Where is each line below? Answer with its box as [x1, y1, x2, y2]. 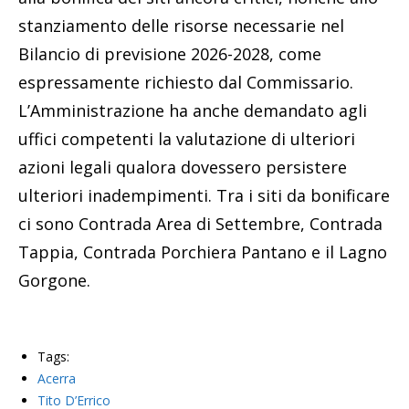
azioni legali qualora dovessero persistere [18, 156, 347, 179]
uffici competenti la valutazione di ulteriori [18, 128, 355, 151]
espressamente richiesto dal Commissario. [18, 71, 353, 94]
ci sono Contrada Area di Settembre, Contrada [18, 213, 383, 236]
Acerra [37, 370, 76, 388]
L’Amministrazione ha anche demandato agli [18, 100, 367, 122]
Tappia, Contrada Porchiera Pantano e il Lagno [18, 241, 387, 264]
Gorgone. [18, 269, 90, 292]
